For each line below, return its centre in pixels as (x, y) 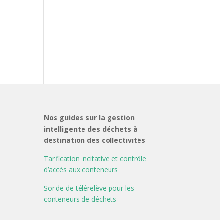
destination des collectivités (95, 140)
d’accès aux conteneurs (81, 169)
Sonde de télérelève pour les (89, 188)
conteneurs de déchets (80, 199)
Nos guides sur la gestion (89, 117)
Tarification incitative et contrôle (95, 158)
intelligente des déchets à (91, 129)
